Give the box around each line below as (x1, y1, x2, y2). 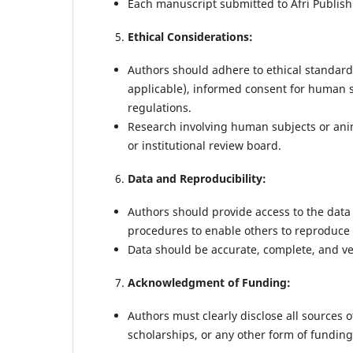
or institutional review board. (128, 138, 281, 154)
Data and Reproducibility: (128, 171, 266, 187)
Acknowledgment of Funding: (128, 275, 291, 291)
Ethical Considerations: (128, 29, 253, 45)
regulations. (128, 100, 191, 116)
